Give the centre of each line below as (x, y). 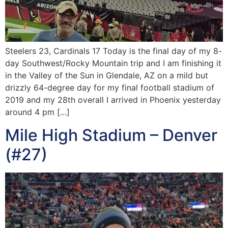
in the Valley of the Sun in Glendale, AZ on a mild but (107, 76)
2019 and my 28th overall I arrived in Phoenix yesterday (113, 100)
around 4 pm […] (37, 112)
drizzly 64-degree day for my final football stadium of (110, 88)
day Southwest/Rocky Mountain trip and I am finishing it (113, 63)
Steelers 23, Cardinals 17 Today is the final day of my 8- (113, 51)
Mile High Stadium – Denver (111, 135)
